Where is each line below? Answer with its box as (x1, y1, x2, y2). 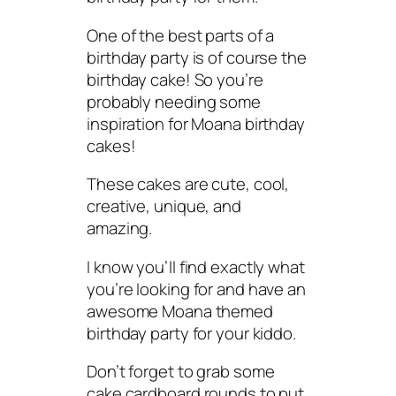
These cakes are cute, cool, (87, 172, 290, 196)
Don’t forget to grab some (87, 360, 275, 384)
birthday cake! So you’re (87, 67, 263, 91)
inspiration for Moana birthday (87, 111, 305, 135)
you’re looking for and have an (87, 277, 306, 301)
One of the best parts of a (87, 23, 275, 47)
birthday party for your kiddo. (87, 321, 296, 345)
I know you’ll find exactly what (87, 255, 305, 278)
